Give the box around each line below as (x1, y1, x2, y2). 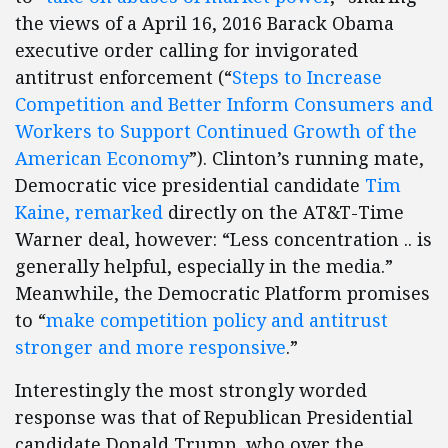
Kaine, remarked (15, 200, 163, 224)
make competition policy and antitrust (46, 308, 388, 332)
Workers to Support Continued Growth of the (15, 119, 417, 143)
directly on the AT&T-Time (163, 200, 404, 224)
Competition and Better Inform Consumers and (15, 92, 433, 116)
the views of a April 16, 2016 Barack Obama (15, 11, 394, 35)
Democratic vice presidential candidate (15, 173, 365, 197)
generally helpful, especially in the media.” (15, 254, 393, 278)
